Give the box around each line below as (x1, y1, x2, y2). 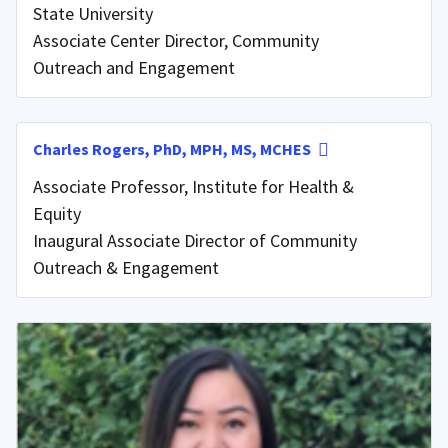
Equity (33, 201, 81, 225)
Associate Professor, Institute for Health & (33, 174, 354, 198)
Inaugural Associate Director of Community (33, 228, 357, 252)
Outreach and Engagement (33, 55, 235, 79)
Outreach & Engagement (33, 255, 219, 279)
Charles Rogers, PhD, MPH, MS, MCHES (33, 138, 311, 159)
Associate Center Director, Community (33, 28, 319, 52)
